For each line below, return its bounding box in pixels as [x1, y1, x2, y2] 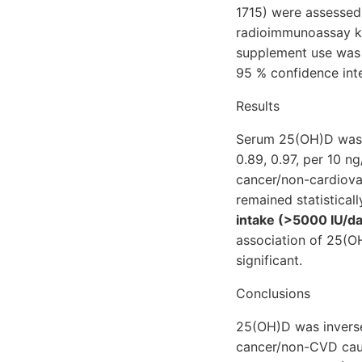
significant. [236, 251, 302, 268]
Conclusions [236, 284, 310, 301]
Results [236, 97, 280, 114]
